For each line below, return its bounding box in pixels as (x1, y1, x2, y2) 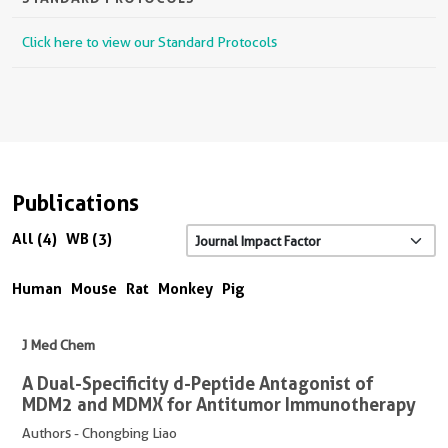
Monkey (158, 279, 213, 299)
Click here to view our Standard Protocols (22, 34, 277, 51)
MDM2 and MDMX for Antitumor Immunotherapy (22, 393, 416, 416)
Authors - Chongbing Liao (22, 425, 177, 442)
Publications (12, 190, 139, 217)
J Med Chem (22, 337, 95, 354)
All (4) (12, 228, 57, 248)
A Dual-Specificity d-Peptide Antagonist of (22, 372, 374, 395)
